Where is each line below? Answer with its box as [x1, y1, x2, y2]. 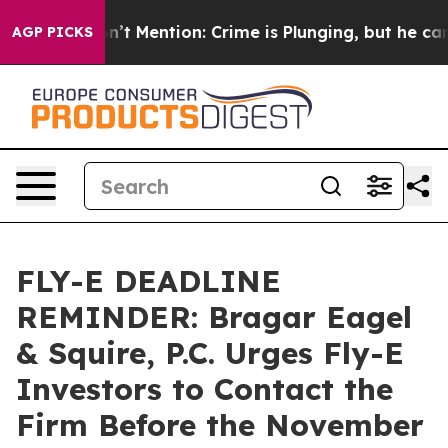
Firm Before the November [16, 406, 424, 444]
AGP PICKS [12, 23, 93, 41]
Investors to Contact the [16, 370, 393, 408]
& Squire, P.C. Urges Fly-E [16, 334, 404, 372]
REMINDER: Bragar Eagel [16, 298, 412, 336]
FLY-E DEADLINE [16, 262, 281, 300]
